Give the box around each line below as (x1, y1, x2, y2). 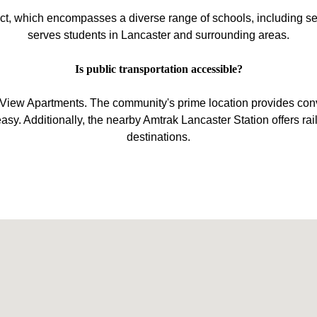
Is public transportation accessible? (74, 62, 243, 75)
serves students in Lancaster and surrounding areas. (28, 28, 289, 41)
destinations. (127, 130, 190, 143)
